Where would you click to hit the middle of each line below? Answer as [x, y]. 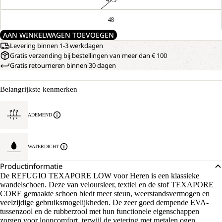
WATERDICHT [43, 146]
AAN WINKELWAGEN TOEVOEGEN [58, 35]
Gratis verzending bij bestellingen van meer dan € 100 [88, 55]
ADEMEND [40, 115]
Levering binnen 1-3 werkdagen [56, 46]
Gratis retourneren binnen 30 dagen [63, 65]
